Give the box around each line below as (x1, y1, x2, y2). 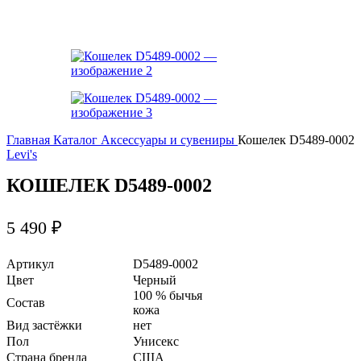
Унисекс (133, 334, 179, 349)
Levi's (6, 147, 37, 161)
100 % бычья (133, 288, 202, 303)
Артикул (6, 257, 54, 272)
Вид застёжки (6, 318, 82, 333)
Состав (6, 296, 45, 310)
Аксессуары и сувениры (101, 133, 238, 147)
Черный (133, 273, 176, 288)
